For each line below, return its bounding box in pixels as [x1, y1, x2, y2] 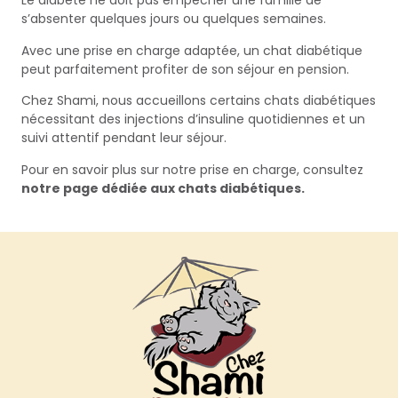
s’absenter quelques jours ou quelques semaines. [21, 10, 326, 28]
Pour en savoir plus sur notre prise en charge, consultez [21, 160, 363, 179]
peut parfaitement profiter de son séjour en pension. [21, 60, 349, 78]
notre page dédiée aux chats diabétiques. [21, 179, 305, 197]
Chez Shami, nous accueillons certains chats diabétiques [21, 92, 376, 110]
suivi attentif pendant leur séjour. [21, 129, 227, 147]
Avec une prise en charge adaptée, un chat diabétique [21, 41, 362, 60]
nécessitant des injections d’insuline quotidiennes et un [21, 110, 365, 129]
